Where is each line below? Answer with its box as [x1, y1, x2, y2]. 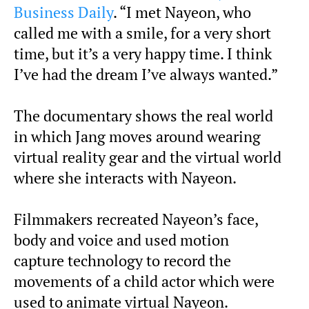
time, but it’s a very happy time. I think [14, 44, 272, 64]
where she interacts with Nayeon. [14, 168, 237, 188]
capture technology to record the [14, 251, 231, 271]
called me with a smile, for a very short [14, 23, 271, 43]
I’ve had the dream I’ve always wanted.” [14, 65, 278, 85]
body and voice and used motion [14, 230, 229, 250]
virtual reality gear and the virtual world [14, 148, 281, 168]
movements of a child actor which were [14, 272, 275, 292]
